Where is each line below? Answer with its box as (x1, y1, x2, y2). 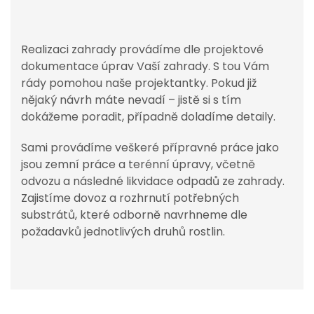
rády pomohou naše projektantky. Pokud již (21, 75, 257, 91)
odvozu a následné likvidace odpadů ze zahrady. (21, 173, 285, 189)
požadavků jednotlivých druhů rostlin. (21, 224, 225, 240)
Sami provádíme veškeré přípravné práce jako (21, 139, 279, 156)
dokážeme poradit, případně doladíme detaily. (21, 109, 275, 125)
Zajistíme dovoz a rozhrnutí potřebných (21, 190, 239, 206)
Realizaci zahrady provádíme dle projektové (21, 41, 264, 57)
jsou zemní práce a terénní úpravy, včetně (21, 156, 255, 172)
